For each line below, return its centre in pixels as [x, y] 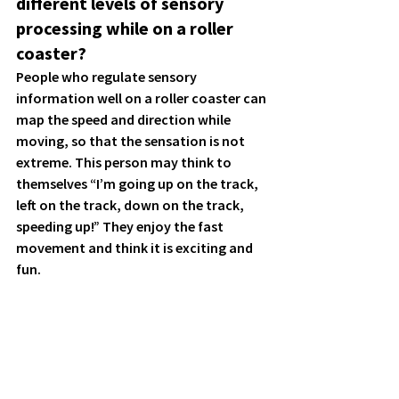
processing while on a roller [126, 28]
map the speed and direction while [125, 119]
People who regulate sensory [108, 77]
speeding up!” [59, 226]
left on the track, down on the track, [131, 205]
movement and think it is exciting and [136, 248]
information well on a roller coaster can [142, 98]
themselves [53, 183]
